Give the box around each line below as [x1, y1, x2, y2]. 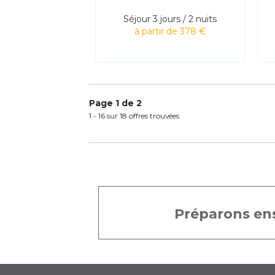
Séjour [123, 13, 150, 25]
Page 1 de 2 [89, 97, 142, 109]
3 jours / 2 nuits [152, 13, 217, 25]
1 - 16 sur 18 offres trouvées [89, 110, 179, 120]
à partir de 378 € [134, 25, 206, 37]
